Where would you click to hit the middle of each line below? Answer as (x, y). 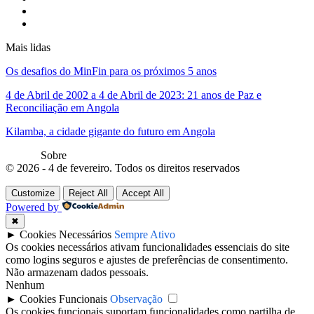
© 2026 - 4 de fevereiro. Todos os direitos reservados (123, 168)
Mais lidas (28, 47)
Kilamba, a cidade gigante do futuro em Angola (110, 131)
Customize (33, 193)
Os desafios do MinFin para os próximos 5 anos (111, 71)
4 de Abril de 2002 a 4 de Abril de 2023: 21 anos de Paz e (134, 95)
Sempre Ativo (145, 234)
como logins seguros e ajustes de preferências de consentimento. (147, 259)
